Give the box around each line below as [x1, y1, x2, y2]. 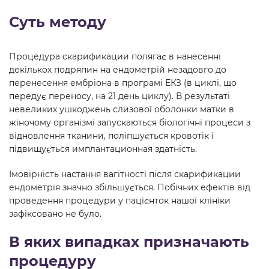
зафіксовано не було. [9, 208, 101, 219]
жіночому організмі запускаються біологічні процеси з [9, 117, 250, 128]
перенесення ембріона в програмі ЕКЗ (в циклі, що [9, 77, 237, 88]
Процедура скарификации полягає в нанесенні [9, 51, 221, 62]
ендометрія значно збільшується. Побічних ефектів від [9, 182, 250, 193]
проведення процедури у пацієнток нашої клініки [9, 195, 231, 206]
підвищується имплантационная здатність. [9, 144, 197, 154]
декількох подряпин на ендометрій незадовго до [9, 64, 226, 75]
